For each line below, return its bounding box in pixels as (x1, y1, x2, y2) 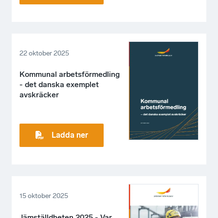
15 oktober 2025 (19, 192, 68, 200)
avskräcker (19, 90, 59, 100)
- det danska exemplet (19, 80, 99, 90)
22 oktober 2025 (19, 49, 69, 57)
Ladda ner (52, 130, 88, 140)
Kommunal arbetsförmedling (19, 70, 120, 79)
